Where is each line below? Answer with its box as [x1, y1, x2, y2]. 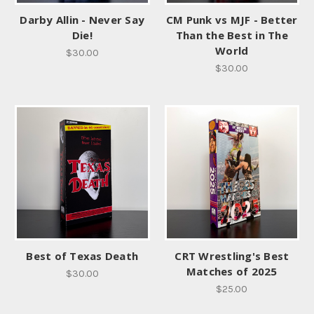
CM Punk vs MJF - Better [165, 13, 298, 27]
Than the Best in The [175, 28, 288, 43]
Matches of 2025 [186, 264, 278, 278]
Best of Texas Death [26, 248, 139, 263]
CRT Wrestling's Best [175, 248, 289, 263]
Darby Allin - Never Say [20, 13, 145, 27]
